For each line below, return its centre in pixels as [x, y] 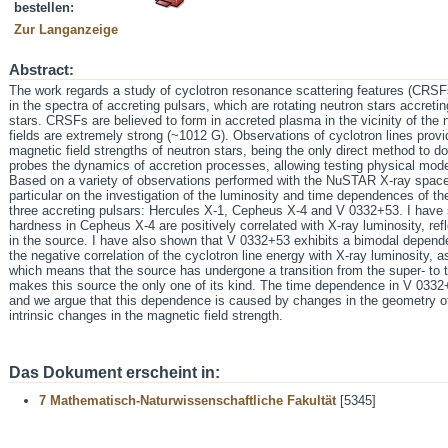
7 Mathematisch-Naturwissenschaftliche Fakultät [187, 400]
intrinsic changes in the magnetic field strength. [146, 315]
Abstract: [41, 70]
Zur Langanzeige [66, 29]
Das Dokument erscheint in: [114, 372]
